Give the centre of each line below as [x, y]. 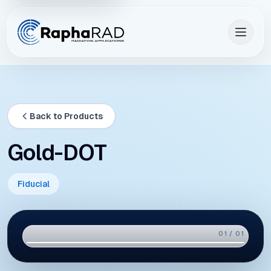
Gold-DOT [57, 153]
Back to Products [66, 116]
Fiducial [34, 184]
